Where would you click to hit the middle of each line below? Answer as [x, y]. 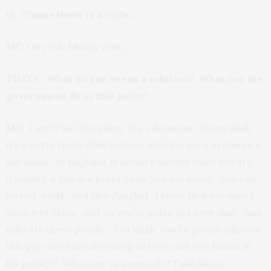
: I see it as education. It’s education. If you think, [138, 128]
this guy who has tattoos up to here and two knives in [129, 246]
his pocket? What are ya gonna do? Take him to [116, 263]
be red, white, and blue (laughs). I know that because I [130, 195]
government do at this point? [77, 96]
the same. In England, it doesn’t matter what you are [129, 162]
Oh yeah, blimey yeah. [74, 47]
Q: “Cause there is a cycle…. [73, 15]
